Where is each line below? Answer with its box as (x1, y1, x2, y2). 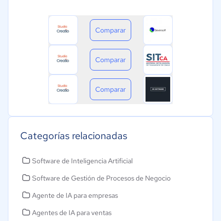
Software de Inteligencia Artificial (32, 156, 133, 166)
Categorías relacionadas (20, 129, 127, 143)
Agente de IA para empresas (32, 191, 118, 200)
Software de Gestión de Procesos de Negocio (32, 174, 171, 183)
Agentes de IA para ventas (32, 208, 111, 218)
